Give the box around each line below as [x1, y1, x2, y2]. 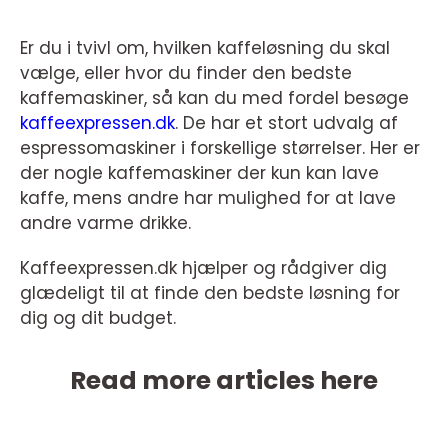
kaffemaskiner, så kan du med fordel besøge [20, 85, 409, 110]
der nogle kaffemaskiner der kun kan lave [20, 160, 379, 185]
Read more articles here [70, 362, 378, 398]
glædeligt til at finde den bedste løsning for [20, 280, 400, 305]
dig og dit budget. [20, 305, 176, 330]
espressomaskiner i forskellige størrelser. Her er [20, 135, 420, 160]
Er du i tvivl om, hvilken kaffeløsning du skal [20, 35, 390, 60]
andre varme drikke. [20, 210, 191, 235]
